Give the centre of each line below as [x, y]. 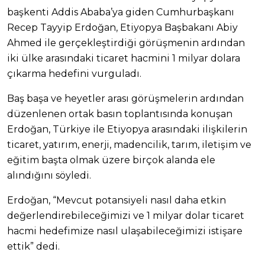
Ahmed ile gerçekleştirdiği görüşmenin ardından [126, 43]
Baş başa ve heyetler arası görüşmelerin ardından [125, 98]
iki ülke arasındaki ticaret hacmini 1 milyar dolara [124, 58]
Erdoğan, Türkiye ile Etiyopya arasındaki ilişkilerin [127, 129]
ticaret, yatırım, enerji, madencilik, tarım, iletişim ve [129, 144]
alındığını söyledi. [49, 175]
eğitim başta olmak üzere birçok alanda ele [111, 160]
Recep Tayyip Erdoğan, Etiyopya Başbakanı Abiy [122, 27]
